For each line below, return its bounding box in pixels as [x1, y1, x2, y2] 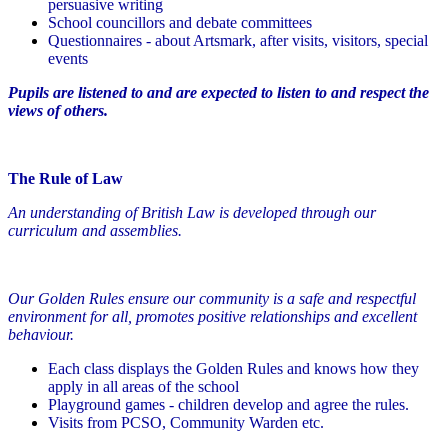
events [48, 50, 100, 68]
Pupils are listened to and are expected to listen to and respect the [8, 84, 429, 102]
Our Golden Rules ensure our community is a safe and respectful [8, 290, 416, 308]
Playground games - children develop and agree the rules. [48, 396, 409, 414]
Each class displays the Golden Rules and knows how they [48, 360, 419, 378]
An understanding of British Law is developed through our [8, 204, 376, 222]
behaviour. [8, 326, 74, 344]
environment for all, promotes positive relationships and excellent [8, 308, 417, 326]
